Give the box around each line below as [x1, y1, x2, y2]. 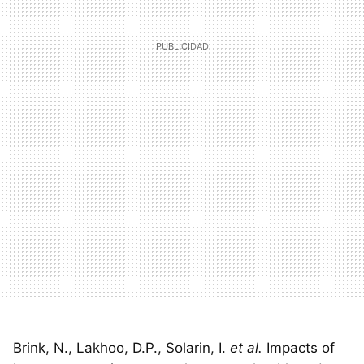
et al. [230, 339, 262, 356]
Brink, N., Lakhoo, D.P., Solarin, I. [13, 339, 230, 356]
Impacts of [262, 339, 335, 356]
